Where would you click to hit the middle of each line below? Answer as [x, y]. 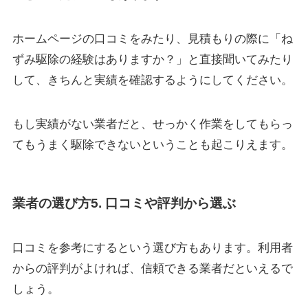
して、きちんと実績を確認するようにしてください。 [152, 80]
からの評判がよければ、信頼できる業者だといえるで [152, 269]
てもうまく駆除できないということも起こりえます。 [152, 145]
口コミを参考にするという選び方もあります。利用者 [152, 248]
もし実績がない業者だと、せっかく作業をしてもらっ [152, 124]
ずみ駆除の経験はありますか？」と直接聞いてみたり [152, 60]
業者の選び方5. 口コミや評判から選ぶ [124, 203]
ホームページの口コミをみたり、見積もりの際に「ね [152, 39]
